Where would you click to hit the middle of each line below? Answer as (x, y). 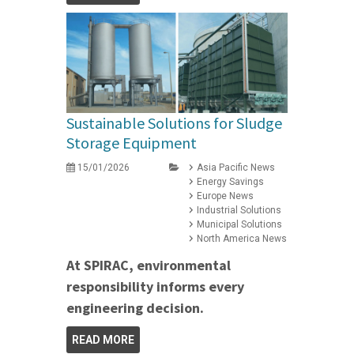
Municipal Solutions (239, 225)
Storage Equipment (132, 143)
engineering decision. (135, 308)
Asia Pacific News (236, 168)
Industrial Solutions (239, 211)
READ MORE (103, 340)
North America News (242, 239)
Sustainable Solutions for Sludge (174, 123)
